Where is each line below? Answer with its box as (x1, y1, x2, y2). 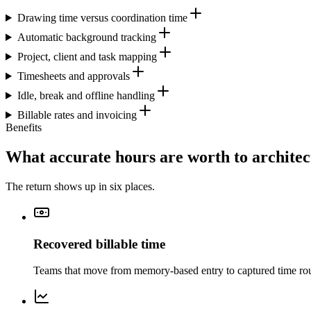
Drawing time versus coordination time (17, 12, 187, 24)
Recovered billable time (33, 236, 165, 251)
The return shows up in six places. (6, 180, 155, 192)
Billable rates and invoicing (17, 109, 137, 121)
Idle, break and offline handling (17, 90, 155, 101)
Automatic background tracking (17, 31, 156, 43)
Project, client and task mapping (17, 51, 157, 62)
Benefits (6, 121, 42, 133)
